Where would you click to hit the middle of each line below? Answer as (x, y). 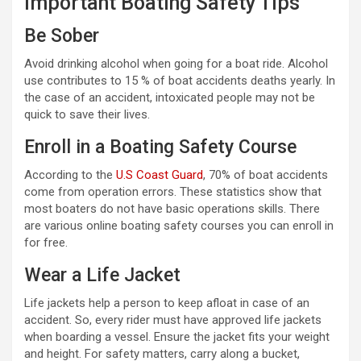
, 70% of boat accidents (266, 175)
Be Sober (62, 36)
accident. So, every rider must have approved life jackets (173, 320)
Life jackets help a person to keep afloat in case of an (167, 303)
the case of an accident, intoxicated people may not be (170, 98)
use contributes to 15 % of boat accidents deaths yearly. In (180, 81)
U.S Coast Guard (160, 175)
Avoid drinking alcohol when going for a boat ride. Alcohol (176, 64)
